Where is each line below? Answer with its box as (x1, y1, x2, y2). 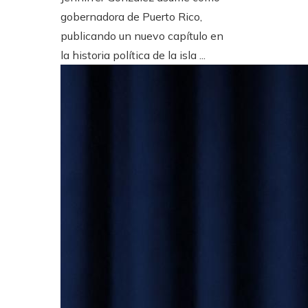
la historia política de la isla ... (60, 47, 206, 62)
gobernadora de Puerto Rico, (60, 9, 202, 23)
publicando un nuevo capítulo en (60, 28, 223, 43)
